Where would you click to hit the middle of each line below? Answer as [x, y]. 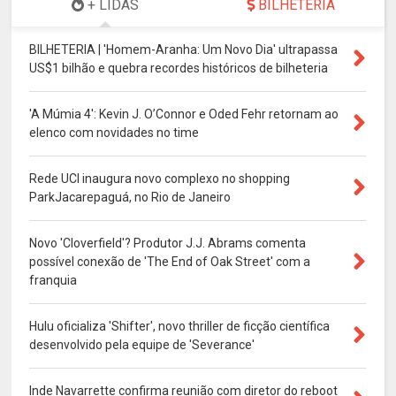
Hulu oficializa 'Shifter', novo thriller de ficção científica [180, 326]
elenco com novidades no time [114, 132]
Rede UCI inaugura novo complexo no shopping [160, 178]
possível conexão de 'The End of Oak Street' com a [170, 261]
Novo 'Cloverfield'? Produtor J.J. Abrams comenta [168, 243]
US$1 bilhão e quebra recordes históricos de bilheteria [179, 68]
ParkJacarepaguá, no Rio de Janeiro [130, 197]
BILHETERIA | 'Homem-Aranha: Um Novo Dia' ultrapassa [184, 49]
